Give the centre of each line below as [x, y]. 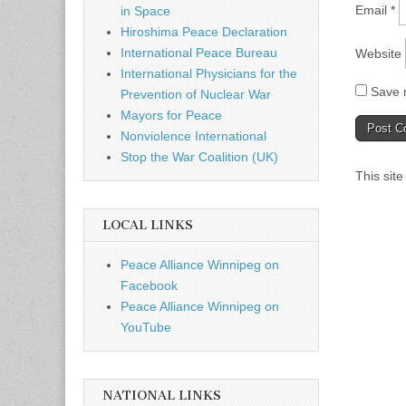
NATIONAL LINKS [162, 396]
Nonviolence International [193, 136]
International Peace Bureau [199, 53]
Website [378, 53]
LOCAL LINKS [148, 226]
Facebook [149, 286]
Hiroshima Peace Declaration [204, 32]
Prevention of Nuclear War [196, 95]
